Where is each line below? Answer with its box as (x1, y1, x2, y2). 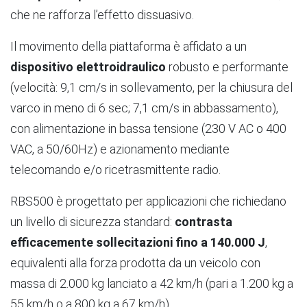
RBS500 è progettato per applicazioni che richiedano (10, 193, 286, 208)
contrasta (175, 214, 232, 229)
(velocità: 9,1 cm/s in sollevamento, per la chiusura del (10, 79, 293, 95)
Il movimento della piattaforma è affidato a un (10, 38, 247, 53)
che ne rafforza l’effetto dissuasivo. (10, 7, 194, 22)
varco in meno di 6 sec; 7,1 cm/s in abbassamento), (10, 100, 278, 115)
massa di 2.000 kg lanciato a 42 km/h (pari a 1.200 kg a (10, 275, 293, 291)
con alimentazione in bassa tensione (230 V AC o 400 (10, 121, 286, 136)
